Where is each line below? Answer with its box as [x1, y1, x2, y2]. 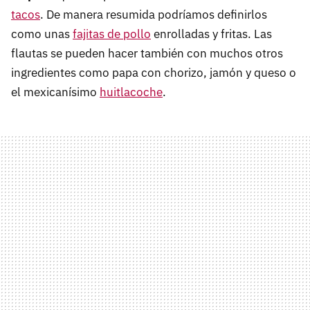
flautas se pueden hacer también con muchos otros [11, 46, 283, 62]
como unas [11, 26, 73, 42]
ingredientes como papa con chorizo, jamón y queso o [11, 65, 296, 81]
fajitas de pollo [73, 26, 151, 42]
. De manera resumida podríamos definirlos [40, 7, 267, 23]
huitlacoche [100, 84, 163, 100]
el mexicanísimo [11, 84, 100, 100]
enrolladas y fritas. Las [151, 26, 272, 42]
